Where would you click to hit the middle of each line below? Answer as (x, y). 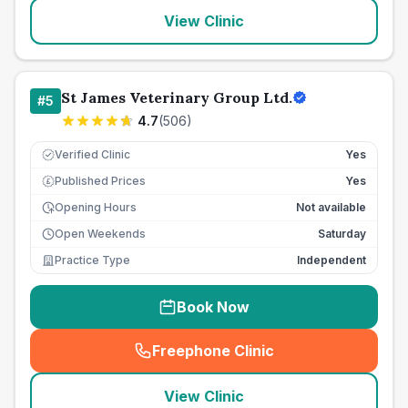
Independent (331, 260)
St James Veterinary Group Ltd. (177, 97)
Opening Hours (96, 207)
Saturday (342, 234)
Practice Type (92, 260)
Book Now (213, 307)
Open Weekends (100, 234)
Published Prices (100, 181)
